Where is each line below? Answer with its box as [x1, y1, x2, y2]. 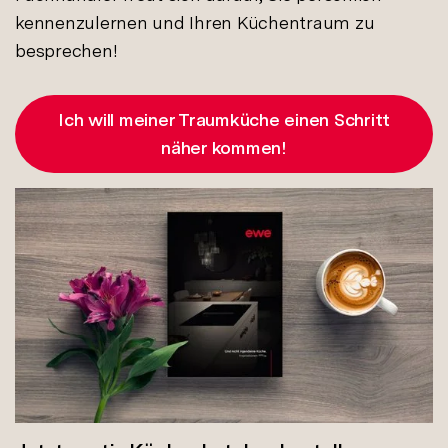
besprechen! [15, 39, 118, 61]
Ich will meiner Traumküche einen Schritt [58, 108, 390, 130]
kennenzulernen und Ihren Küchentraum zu [15, 11, 375, 33]
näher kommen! [161, 136, 287, 158]
